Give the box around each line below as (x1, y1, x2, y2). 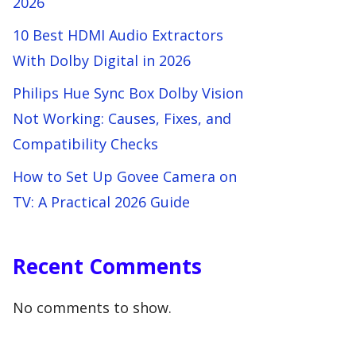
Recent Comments (13, 252, 202, 281)
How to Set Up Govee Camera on (13, 167, 237, 186)
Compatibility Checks (13, 134, 158, 153)
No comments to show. (13, 298, 172, 317)
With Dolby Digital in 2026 (13, 51, 191, 70)
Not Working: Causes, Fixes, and (13, 109, 231, 128)
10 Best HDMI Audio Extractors (13, 25, 223, 44)
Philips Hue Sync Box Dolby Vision (13, 83, 243, 103)
